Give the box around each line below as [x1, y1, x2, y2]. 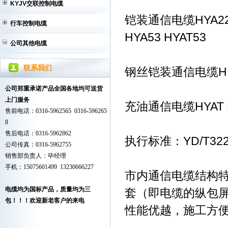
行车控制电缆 [10, 20, 47, 27]
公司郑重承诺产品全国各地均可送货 [5, 85, 103, 92]
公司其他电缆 [10, 40, 47, 47]
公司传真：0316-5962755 [5, 141, 71, 148]
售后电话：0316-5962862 [5, 130, 71, 137]
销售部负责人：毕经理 [5, 152, 66, 159]
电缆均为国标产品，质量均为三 [5, 186, 91, 193]
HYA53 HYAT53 [125, 31, 206, 44]
